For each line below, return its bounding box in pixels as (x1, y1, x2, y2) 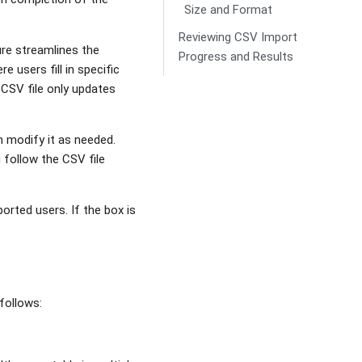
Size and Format (184, 2, 272, 17)
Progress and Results (178, 48, 293, 64)
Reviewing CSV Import (178, 29, 297, 44)
